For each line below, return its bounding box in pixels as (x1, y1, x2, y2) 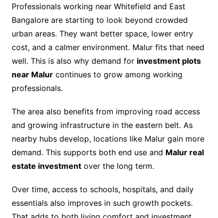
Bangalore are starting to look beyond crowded (11, 15, 188, 25)
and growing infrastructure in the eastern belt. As (11, 120, 193, 130)
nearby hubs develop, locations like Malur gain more (11, 134, 204, 144)
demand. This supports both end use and (11, 147, 165, 158)
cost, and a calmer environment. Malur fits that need (11, 42, 204, 53)
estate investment (11, 161, 81, 171)
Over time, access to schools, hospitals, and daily (11, 184, 194, 195)
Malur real (165, 147, 204, 158)
